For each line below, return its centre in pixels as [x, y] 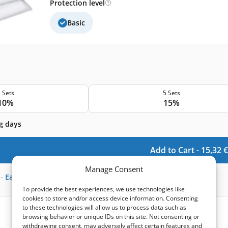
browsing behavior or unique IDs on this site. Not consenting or [111, 217]
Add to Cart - [175, 150]
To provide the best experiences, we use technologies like [104, 189]
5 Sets [171, 93]
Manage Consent [114, 169]
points [44, 177]
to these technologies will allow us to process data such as [104, 207]
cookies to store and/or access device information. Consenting [110, 198]
